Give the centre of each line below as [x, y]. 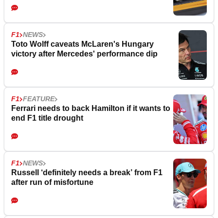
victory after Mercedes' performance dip [84, 54]
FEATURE [39, 99]
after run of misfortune [52, 182]
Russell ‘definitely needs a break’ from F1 [87, 173]
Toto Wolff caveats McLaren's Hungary [82, 44]
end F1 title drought [47, 118]
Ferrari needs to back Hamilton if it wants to [91, 109]
